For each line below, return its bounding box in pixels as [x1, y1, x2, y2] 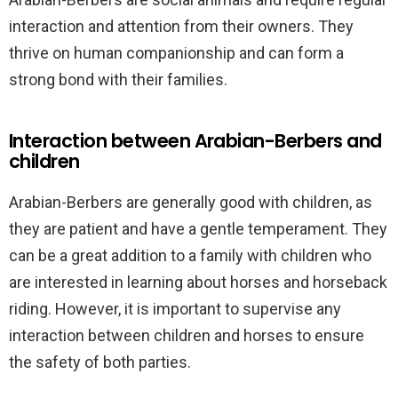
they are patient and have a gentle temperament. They [9, 219, 387, 238]
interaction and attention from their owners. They [9, 17, 354, 36]
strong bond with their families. [9, 70, 227, 89]
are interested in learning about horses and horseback [9, 273, 387, 291]
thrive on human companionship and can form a [9, 44, 344, 62]
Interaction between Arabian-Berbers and [9, 128, 382, 154]
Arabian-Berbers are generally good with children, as [9, 193, 372, 211]
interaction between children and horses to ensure [9, 326, 364, 345]
